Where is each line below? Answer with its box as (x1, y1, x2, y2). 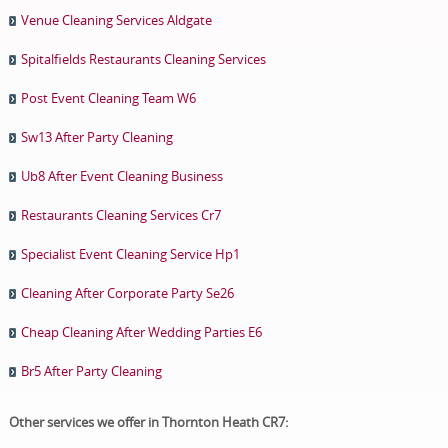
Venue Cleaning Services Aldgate (20, 10, 212, 29)
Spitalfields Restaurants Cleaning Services (20, 49, 266, 68)
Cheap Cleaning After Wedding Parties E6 (20, 322, 262, 341)
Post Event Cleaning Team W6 (20, 88, 196, 107)
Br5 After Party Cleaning (20, 361, 162, 380)
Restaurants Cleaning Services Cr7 (20, 205, 221, 224)
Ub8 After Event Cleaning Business (20, 166, 223, 185)
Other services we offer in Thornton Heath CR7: (8, 412, 288, 431)
